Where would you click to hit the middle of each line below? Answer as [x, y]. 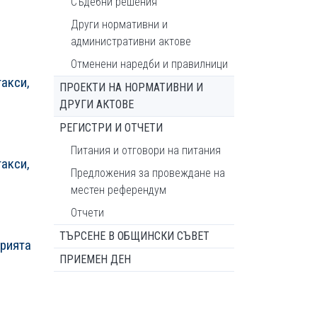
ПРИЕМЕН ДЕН [95, 259]
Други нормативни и [119, 24]
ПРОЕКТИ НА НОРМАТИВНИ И [131, 87]
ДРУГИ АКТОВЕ [97, 104]
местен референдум [119, 190]
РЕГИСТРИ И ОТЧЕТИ [111, 128]
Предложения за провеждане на [148, 173]
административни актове [131, 41]
